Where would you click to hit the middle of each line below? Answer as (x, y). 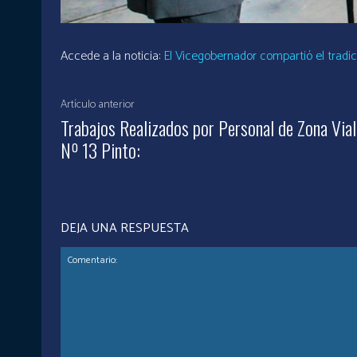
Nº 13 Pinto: (100, 150)
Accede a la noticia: (112, 57)
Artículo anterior (98, 105)
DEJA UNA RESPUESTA (125, 229)
